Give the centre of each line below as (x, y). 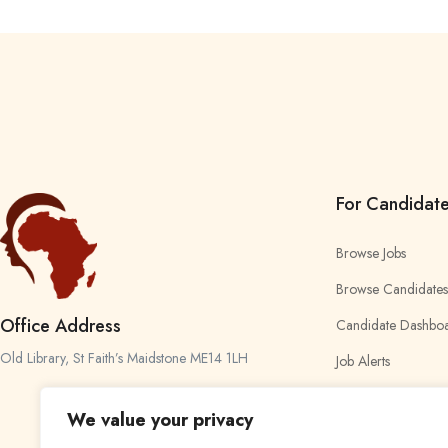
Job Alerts (363, 360)
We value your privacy (160, 420)
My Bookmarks (378, 396)
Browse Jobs (371, 252)
